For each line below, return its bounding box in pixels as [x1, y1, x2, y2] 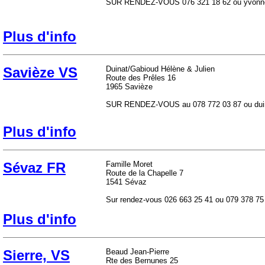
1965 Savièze [106, 82, 153, 91]
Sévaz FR [3, 160, 66, 176]
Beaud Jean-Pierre [106, 247, 169, 256]
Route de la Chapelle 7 [106, 169, 183, 177]
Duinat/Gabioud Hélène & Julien [106, 64, 215, 73]
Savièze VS [3, 64, 77, 80]
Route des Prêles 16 [106, 73, 176, 82]
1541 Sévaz [106, 177, 147, 186]
